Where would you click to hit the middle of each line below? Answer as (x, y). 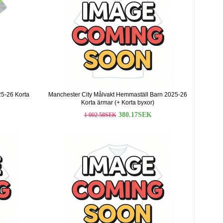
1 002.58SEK (100, 115)
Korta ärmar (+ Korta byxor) (118, 103)
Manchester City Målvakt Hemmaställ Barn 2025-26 (118, 95)
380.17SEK (135, 115)
